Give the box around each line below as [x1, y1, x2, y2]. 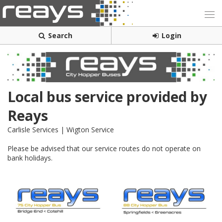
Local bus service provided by [7, 87, 207, 107]
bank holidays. [7, 153, 53, 163]
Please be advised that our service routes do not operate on [7, 144, 201, 154]
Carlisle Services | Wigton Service [7, 125, 114, 135]
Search [48, 31, 72, 40]
